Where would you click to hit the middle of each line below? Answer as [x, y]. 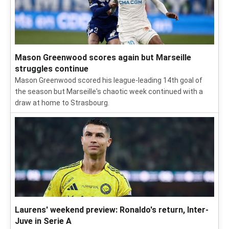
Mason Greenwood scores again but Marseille [103, 58]
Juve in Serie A [43, 221]
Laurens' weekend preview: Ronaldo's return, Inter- [112, 210]
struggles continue [52, 69]
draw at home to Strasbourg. [62, 103]
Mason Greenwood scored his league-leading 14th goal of [109, 80]
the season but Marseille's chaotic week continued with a [109, 91]
